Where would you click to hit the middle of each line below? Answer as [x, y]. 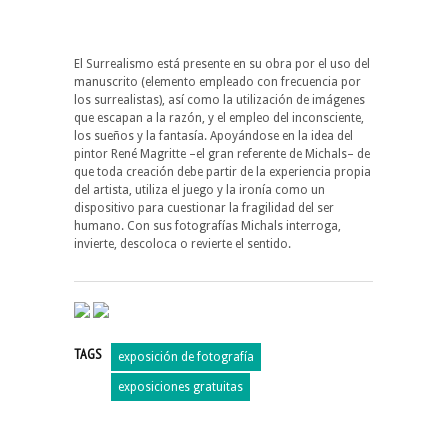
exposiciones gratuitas [180, 386]
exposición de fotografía [186, 356]
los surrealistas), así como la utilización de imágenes [219, 99]
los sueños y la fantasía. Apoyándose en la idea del [213, 135]
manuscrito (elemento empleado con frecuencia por [217, 81]
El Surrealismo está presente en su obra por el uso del [222, 63]
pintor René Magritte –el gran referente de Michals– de [222, 153]
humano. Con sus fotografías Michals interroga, [207, 225]
